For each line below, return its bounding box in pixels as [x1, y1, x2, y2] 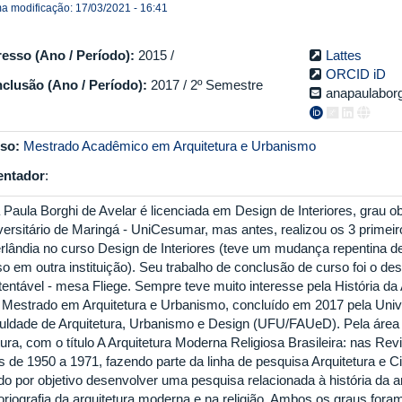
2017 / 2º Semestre [151, 76, 263, 92]
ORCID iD [326, 66, 387, 81]
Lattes [326, 48, 363, 62]
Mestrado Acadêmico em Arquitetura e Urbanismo [23, 138, 316, 154]
